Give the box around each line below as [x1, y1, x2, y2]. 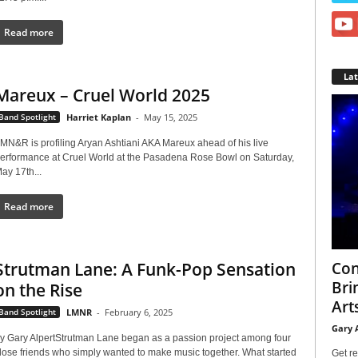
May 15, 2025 [143, 111, 197, 123]
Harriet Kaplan [66, 111, 131, 123]
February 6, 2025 [104, 306, 173, 318]
